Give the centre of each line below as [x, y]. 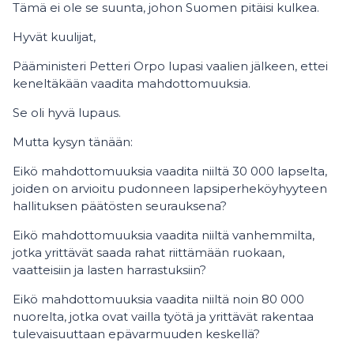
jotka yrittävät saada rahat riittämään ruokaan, [149, 252]
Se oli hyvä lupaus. [67, 113]
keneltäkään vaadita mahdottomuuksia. [132, 83]
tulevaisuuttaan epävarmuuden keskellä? [136, 334]
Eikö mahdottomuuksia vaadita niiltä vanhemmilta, [164, 235]
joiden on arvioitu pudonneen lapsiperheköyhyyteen [170, 188]
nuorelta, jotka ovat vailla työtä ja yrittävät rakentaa [163, 316]
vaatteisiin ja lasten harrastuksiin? [109, 270]
